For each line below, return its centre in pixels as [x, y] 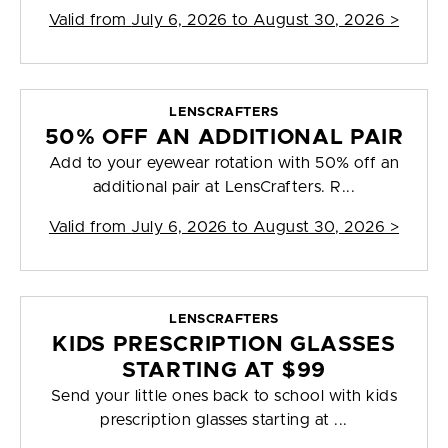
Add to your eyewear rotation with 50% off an [224, 163]
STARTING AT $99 [224, 371]
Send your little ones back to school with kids [224, 396]
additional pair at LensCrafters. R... [224, 187]
